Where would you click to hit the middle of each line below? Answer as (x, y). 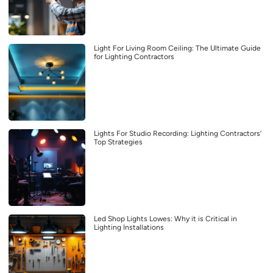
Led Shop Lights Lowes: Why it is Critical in (165, 219)
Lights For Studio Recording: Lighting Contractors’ (178, 134)
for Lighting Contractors (134, 57)
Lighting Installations (129, 228)
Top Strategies (118, 142)
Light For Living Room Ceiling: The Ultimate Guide (177, 48)
